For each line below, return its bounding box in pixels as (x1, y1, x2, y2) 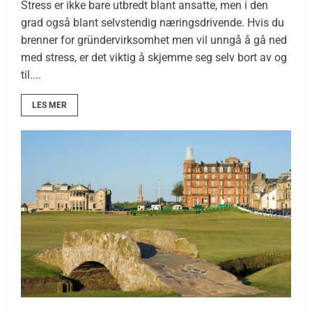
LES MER (32, 100, 67, 110)
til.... (21, 68, 41, 81)
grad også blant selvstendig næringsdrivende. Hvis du (21, 15, 284, 29)
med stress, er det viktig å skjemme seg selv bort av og (21, 50, 287, 64)
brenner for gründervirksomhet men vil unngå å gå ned (21, 33, 287, 47)
